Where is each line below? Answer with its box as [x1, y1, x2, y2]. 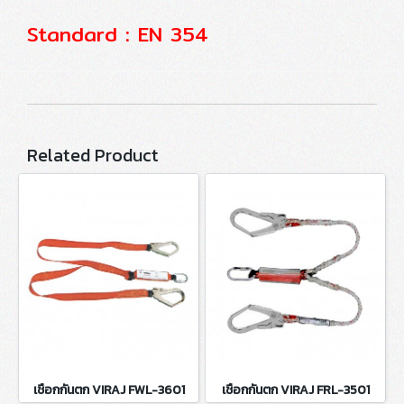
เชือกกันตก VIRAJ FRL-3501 [221, 381, 370, 399]
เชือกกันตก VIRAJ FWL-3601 [32, 381, 185, 399]
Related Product [27, 142, 159, 169]
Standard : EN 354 [27, 19, 208, 50]
